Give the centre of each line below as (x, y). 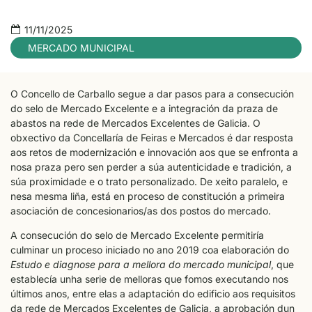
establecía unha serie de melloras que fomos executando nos (149, 279)
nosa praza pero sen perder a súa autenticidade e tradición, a (151, 167)
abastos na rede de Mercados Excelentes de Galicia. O (135, 123)
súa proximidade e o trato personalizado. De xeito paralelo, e (149, 181)
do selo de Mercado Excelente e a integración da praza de (144, 108)
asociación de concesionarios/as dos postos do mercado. (141, 211)
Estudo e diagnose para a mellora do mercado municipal (141, 265)
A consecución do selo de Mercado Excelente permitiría (137, 235)
